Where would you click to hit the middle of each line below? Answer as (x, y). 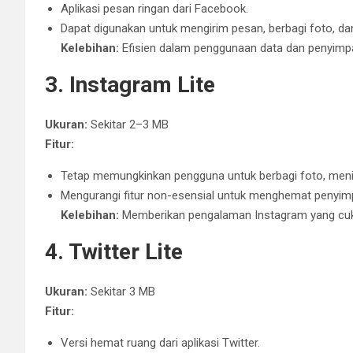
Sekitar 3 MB (121, 291)
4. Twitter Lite (114, 251)
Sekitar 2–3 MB (128, 124)
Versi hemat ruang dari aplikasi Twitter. (160, 342)
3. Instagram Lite (130, 84)
